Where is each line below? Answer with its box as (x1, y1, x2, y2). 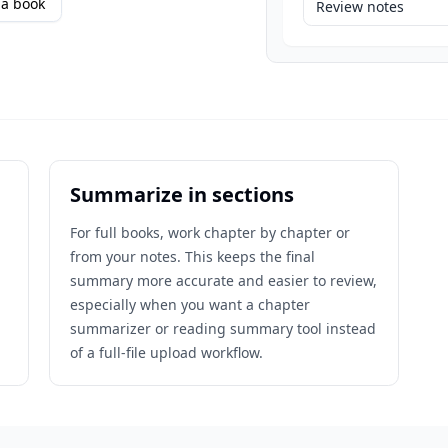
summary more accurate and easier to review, (70, 271, 378, 290)
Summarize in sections (70, 181, 295, 208)
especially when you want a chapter (70, 295, 311, 314)
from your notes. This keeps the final (70, 247, 316, 266)
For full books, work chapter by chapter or (70, 223, 351, 242)
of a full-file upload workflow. (70, 343, 264, 362)
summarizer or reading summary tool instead (70, 319, 377, 338)
